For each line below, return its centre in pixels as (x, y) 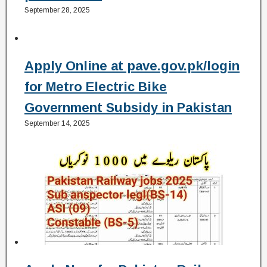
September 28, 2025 (57, 10)
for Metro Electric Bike (96, 87)
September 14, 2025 (57, 123)
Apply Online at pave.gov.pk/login (132, 66)
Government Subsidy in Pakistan (128, 108)
